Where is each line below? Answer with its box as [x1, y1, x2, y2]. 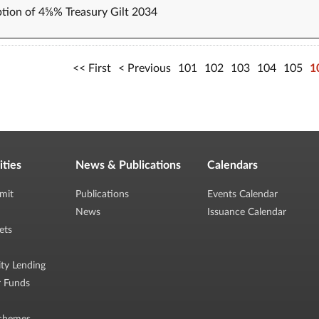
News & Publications [75, 159, 181, 171]
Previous [127, 63, 171, 74]
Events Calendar [207, 189, 278, 199]
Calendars [207, 159, 258, 171]
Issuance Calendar [207, 207, 287, 217]
